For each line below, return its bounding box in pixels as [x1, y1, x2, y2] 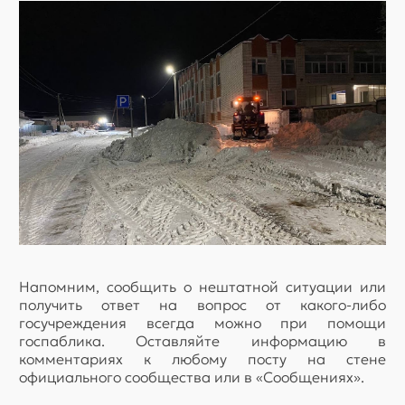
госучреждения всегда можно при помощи [19, 314, 386, 333]
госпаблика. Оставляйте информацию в [19, 332, 386, 351]
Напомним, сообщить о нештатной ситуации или [19, 278, 386, 297]
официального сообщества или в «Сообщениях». [19, 368, 364, 387]
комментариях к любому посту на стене [19, 350, 386, 369]
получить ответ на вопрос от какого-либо [19, 296, 386, 315]
